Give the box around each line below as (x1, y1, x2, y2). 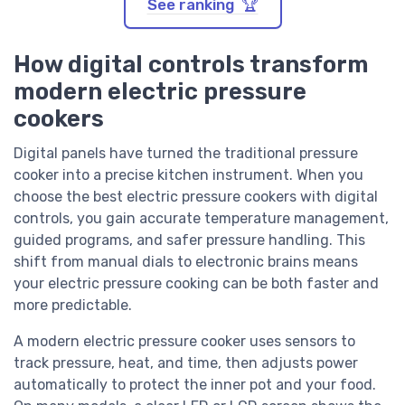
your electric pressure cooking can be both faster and (14, 274, 379, 292)
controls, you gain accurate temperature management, (14, 209, 389, 227)
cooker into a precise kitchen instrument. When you (14, 165, 363, 184)
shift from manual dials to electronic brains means (14, 252, 358, 270)
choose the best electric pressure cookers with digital (14, 187, 378, 205)
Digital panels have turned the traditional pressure (14, 144, 358, 162)
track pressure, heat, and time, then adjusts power (14, 353, 358, 372)
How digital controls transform (14, 50, 369, 78)
